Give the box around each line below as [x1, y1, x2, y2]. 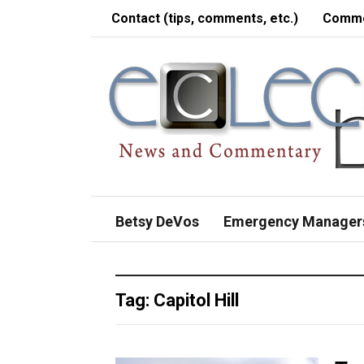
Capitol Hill [154, 290, 239, 310]
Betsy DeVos [115, 213, 199, 230]
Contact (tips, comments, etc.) [111, 11, 298, 26]
